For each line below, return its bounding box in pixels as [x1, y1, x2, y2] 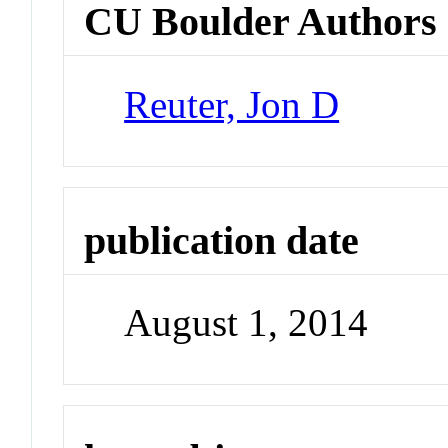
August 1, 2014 [124, 301, 369, 345]
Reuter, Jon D [124, 82, 340, 126]
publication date [84, 217, 360, 263]
